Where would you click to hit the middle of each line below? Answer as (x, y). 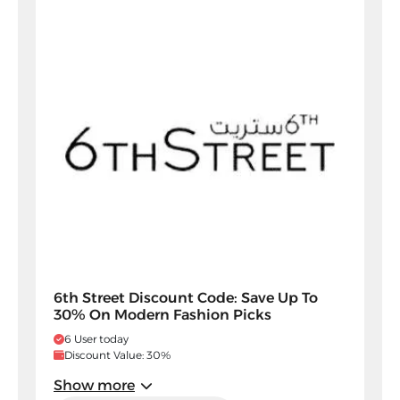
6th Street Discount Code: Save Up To (186, 298)
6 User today (96, 339)
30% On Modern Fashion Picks (162, 315)
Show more (94, 386)
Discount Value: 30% (117, 355)
